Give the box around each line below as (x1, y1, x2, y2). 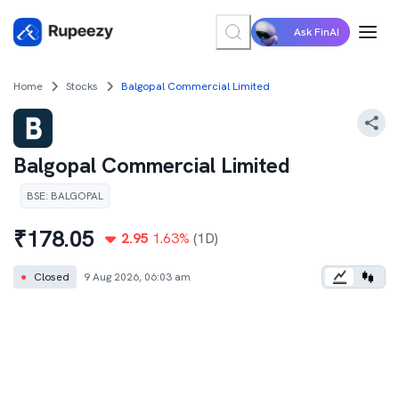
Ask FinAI (294, 25, 339, 39)
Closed (34, 270, 69, 284)
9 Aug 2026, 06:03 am (84, 270, 191, 284)
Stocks (66, 79, 98, 94)
